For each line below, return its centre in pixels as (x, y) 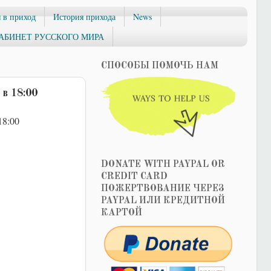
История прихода (84, 16)
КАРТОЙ (121, 213)
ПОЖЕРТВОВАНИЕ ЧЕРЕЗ (162, 188)
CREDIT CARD (134, 176)
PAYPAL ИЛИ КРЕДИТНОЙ (163, 201)
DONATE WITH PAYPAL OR (163, 164)
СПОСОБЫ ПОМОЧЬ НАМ (159, 66)
